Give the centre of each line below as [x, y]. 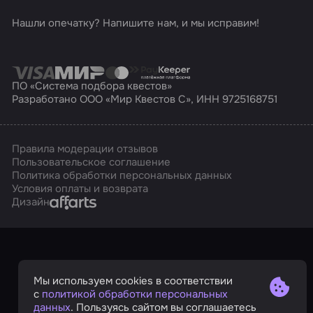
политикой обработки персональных [134, 294]
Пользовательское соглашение [92, 162]
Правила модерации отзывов [85, 149]
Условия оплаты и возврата [80, 189]
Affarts [66, 202]
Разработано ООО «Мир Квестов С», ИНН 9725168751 [145, 100]
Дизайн [31, 202]
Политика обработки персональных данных [122, 176]
